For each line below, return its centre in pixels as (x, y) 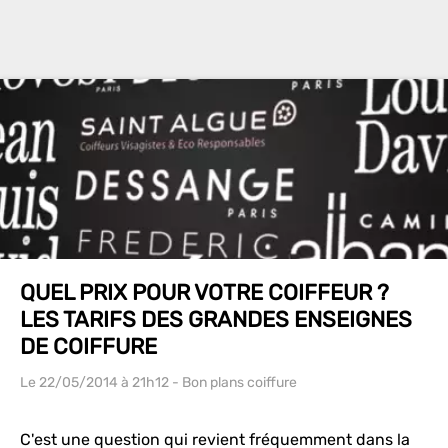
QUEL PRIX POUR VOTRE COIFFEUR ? (204, 292)
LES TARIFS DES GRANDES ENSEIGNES (216, 319)
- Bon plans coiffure (233, 382)
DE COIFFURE (88, 346)
